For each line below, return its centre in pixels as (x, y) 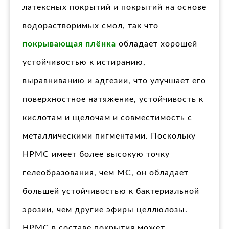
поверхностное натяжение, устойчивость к (113, 99)
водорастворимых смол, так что (90, 25)
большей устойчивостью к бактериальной (111, 191)
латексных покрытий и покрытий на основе (114, 7)
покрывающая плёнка (69, 44)
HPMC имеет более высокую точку (96, 154)
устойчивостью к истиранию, (84, 62)
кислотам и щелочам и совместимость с (107, 117)
